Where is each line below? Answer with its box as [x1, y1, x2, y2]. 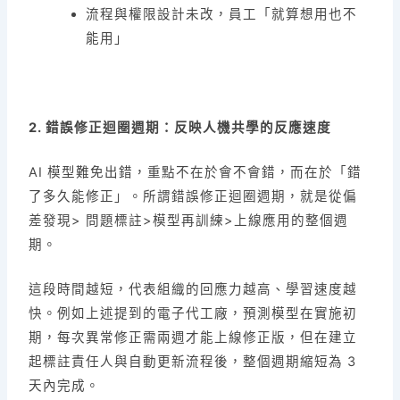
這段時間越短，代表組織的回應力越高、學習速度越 [29, 281, 358, 298]
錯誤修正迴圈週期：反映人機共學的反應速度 [46, 119, 332, 136]
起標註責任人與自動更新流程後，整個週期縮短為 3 [29, 354, 357, 371]
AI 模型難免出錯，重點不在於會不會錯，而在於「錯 [29, 164, 362, 181]
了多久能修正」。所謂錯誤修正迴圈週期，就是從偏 [29, 188, 358, 205]
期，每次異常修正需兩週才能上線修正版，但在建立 [29, 329, 358, 346]
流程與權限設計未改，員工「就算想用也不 [86, 6, 358, 23]
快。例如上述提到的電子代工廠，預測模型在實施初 [29, 305, 358, 322]
